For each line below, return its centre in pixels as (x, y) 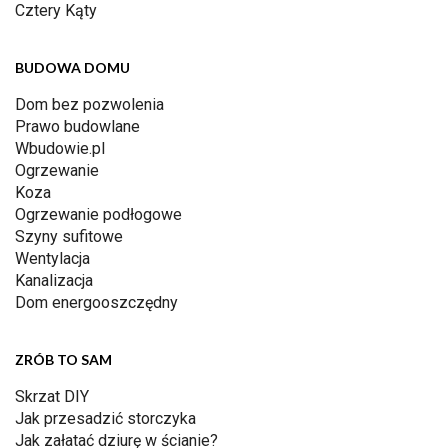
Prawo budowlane (77, 127)
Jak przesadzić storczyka (105, 419)
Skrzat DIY (52, 397)
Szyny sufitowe (69, 237)
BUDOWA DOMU (72, 68)
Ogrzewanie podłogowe (98, 215)
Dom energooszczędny (96, 303)
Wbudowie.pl (60, 149)
